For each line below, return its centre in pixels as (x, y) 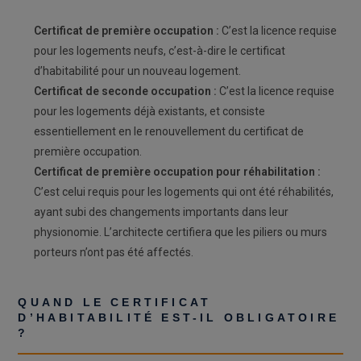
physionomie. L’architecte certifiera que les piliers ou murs (181, 232)
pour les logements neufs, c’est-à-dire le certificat (160, 51)
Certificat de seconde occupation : (126, 91)
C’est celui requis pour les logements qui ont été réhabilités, (184, 192)
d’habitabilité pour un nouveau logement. (138, 71)
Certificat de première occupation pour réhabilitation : (178, 172)
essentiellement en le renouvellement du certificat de (169, 132)
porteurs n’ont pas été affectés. (114, 253)
